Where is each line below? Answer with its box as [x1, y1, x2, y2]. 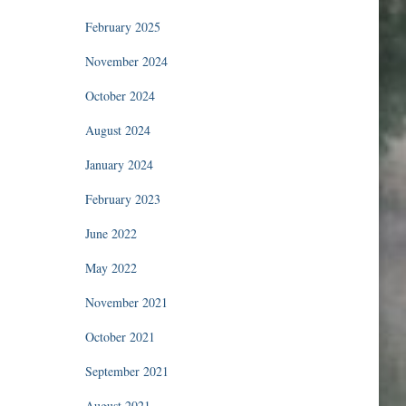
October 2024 [84, 87, 155, 104]
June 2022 [84, 225, 137, 242]
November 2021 [84, 294, 168, 311]
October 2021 [84, 328, 155, 345]
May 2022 [84, 259, 137, 276]
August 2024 [84, 121, 150, 139]
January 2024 [84, 156, 153, 173]
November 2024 [84, 53, 168, 70]
